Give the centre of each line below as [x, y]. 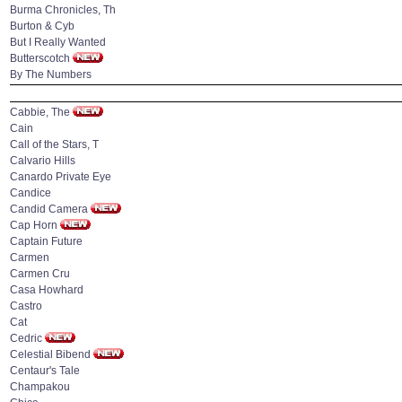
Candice [31, 193]
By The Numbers [51, 74]
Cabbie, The [40, 112]
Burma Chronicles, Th [63, 10]
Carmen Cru [40, 274]
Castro [26, 306]
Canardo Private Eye [61, 177]
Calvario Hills [43, 161]
